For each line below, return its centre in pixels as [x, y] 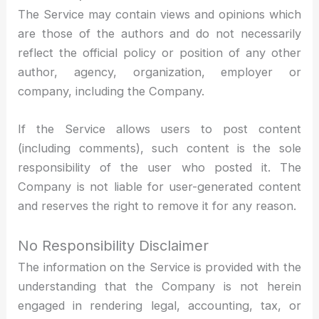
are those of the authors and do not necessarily [159, 33]
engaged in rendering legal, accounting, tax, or [159, 306]
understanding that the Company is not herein [159, 287]
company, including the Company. [111, 91]
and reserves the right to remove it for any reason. [157, 206]
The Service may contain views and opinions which [159, 14]
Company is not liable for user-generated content [159, 187]
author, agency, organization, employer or [159, 72]
